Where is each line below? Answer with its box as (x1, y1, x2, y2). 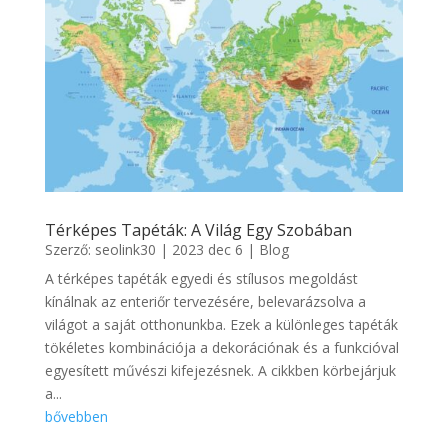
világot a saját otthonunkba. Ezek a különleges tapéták (44, 315, 398, 335)
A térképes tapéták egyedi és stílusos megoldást (44, 269, 358, 289)
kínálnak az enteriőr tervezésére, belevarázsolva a (44, 292, 366, 312)
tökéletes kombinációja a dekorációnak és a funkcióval (44, 338, 399, 358)
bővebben (44, 407, 108, 427)
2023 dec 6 (171, 240, 243, 260)
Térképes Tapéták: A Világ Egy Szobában (44, 219, 352, 242)
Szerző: (44, 240, 95, 260)
